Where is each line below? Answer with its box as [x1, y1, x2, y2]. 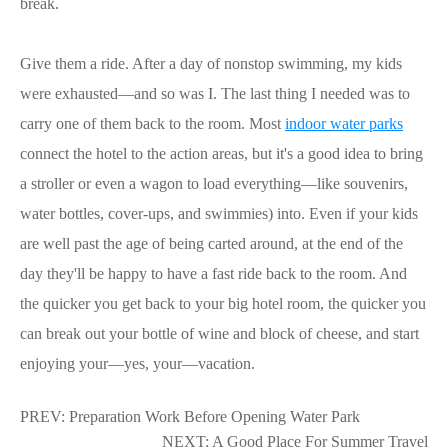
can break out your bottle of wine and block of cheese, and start [20, 324, 419, 342]
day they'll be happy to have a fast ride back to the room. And [20, 264, 407, 282]
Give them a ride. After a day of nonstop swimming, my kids [20, 54, 402, 72]
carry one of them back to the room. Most [20, 114, 285, 132]
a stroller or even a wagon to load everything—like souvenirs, [20, 174, 408, 192]
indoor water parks [285, 114, 403, 132]
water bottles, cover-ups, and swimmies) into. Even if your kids [20, 204, 418, 222]
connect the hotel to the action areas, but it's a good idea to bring [20, 144, 423, 162]
